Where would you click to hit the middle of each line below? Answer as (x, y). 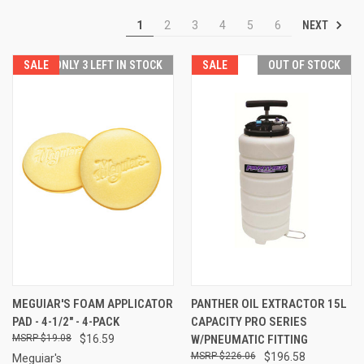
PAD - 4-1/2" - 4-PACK (66, 321)
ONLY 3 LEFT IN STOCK (108, 65)
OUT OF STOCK (304, 65)
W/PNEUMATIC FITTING (249, 339)
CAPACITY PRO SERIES (249, 321)
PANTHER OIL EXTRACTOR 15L (269, 303)
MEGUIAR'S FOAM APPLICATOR (93, 303)
